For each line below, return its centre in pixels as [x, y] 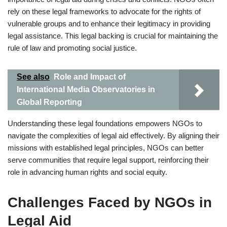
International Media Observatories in [86, 89]
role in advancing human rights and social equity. [87, 172]
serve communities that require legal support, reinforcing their [108, 160]
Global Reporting [49, 102]
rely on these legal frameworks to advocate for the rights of [104, 11]
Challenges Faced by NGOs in [110, 202]
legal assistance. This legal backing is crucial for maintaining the [113, 36]
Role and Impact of [90, 77]
